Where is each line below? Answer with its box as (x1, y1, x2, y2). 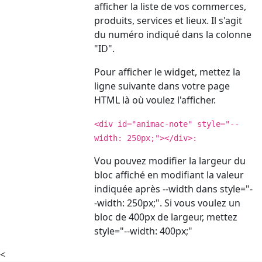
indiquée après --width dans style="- (94, 182, 253, 195)
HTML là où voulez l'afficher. (94, 94, 216, 106)
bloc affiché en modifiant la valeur (94, 168, 244, 181)
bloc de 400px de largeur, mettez (94, 211, 238, 223)
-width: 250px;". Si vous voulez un (94, 196, 241, 209)
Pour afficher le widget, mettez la (94, 65, 241, 78)
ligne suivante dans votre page (94, 80, 230, 92)
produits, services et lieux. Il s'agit (94, 14, 243, 27)
